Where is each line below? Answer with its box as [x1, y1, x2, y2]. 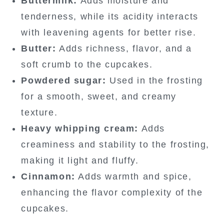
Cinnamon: [21, 171, 75, 182]
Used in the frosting [106, 75, 203, 86]
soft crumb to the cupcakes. [21, 59, 153, 70]
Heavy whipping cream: [21, 123, 138, 134]
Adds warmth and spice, [75, 171, 192, 182]
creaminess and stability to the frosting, [21, 139, 209, 150]
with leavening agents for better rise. [21, 27, 196, 38]
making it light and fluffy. [21, 155, 139, 166]
